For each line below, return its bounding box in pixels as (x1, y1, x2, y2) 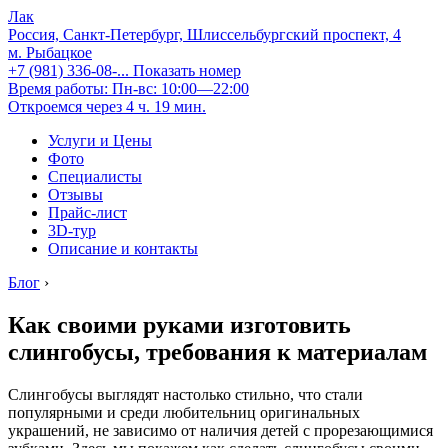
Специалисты (48, 168, 142, 185)
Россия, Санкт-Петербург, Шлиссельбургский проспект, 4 (8, 26, 401, 43)
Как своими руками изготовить (8, 311, 351, 338)
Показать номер (133, 62, 241, 79)
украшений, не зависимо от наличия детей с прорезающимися (8, 421, 433, 439)
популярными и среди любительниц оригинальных (8, 403, 360, 421)
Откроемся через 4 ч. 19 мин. (8, 98, 206, 115)
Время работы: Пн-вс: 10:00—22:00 (8, 80, 249, 97)
